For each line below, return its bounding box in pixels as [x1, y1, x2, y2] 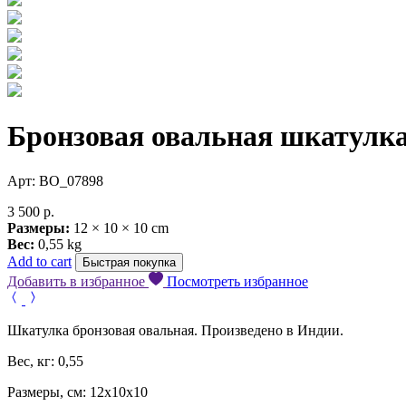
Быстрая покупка [82, 255, 176, 269]
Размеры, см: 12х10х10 [7, 383, 148, 400]
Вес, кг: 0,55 [7, 353, 83, 369]
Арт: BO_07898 [7, 172, 103, 188]
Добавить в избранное [7, 273, 149, 289]
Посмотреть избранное [167, 273, 308, 289]
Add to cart [7, 253, 72, 269]
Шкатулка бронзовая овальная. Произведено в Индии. [7, 322, 343, 338]
